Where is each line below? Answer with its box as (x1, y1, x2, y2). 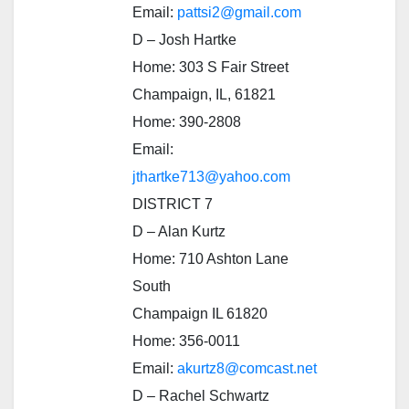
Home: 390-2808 (132, 113, 241, 130)
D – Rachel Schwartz (132, 387, 269, 404)
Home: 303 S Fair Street (132, 58, 288, 75)
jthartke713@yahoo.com (132, 168, 290, 184)
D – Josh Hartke (132, 31, 236, 47)
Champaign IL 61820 (132, 305, 267, 321)
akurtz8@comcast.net (177, 360, 317, 376)
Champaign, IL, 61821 (132, 86, 276, 102)
